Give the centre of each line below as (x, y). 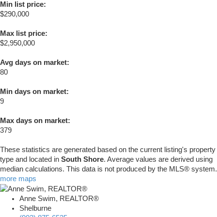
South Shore (82, 160)
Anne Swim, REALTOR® (59, 199)
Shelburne (35, 209)
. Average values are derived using (158, 160)
